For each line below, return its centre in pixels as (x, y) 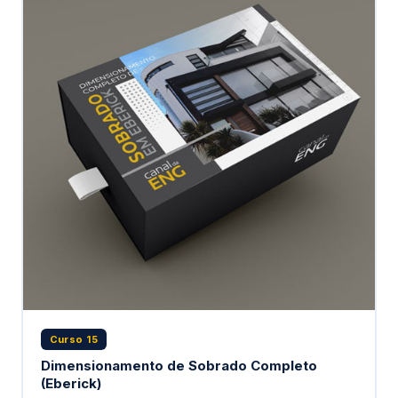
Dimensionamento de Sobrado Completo (179, 365)
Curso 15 (74, 339)
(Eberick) (71, 383)
